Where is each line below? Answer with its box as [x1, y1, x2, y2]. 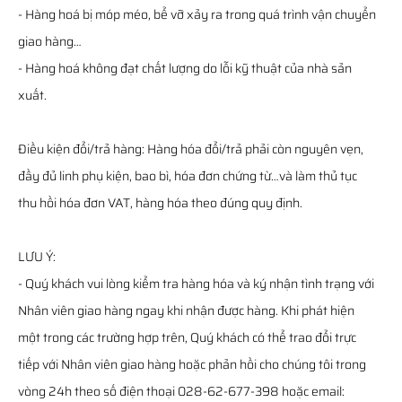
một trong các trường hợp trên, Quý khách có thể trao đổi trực [18, 328, 356, 347]
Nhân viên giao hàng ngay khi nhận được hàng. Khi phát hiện [18, 301, 354, 320]
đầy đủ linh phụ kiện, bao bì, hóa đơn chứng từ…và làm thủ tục [18, 166, 357, 186]
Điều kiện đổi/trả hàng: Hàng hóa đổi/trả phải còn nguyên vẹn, [18, 139, 363, 159]
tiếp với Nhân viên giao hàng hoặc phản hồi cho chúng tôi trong [18, 354, 366, 374]
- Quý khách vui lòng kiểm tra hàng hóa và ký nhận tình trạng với [18, 274, 374, 293]
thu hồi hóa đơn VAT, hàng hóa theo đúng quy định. [18, 193, 302, 213]
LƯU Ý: [18, 247, 56, 267]
